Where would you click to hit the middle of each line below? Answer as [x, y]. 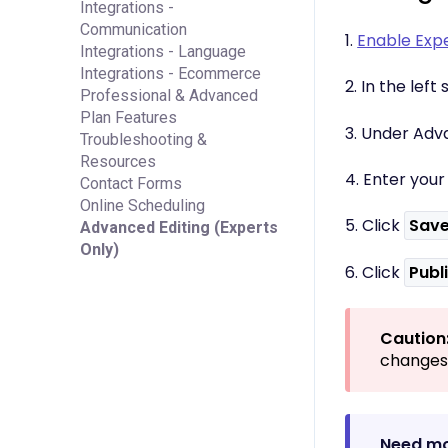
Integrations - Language [163, 51]
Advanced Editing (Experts [179, 227]
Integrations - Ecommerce [170, 73]
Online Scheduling [142, 205]
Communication [133, 29]
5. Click [375, 226]
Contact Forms [131, 183]
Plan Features [128, 117]
